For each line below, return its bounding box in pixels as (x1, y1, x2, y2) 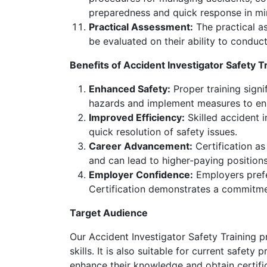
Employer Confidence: (89, 169, 193, 181)
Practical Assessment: (89, 21, 193, 33)
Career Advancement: (89, 140, 193, 152)
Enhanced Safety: (89, 83, 170, 95)
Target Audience (70, 207, 148, 219)
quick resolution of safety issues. (89, 126, 237, 138)
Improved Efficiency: (89, 111, 185, 123)
